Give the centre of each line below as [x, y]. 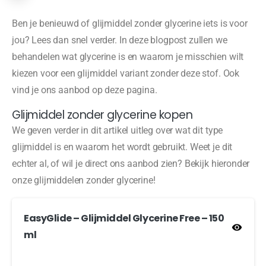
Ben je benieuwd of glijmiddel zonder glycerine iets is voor [130, 24]
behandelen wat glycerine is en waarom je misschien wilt [128, 57]
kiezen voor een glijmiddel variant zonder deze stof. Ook [126, 74]
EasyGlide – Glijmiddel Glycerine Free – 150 [124, 218]
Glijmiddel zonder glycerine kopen [102, 115]
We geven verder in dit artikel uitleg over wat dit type [118, 131]
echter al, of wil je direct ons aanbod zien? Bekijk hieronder [131, 164]
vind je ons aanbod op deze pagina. [85, 90]
